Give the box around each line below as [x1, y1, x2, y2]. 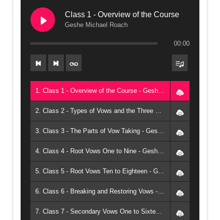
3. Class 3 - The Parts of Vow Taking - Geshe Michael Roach [158, 127, 164, 135]
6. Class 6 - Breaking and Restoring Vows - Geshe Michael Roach [158, 188, 164, 195]
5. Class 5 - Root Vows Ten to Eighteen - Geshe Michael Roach [158, 167, 165, 175]
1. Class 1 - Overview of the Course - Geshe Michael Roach [158, 87, 165, 95]
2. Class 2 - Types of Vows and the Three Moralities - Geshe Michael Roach [155, 107, 162, 115]
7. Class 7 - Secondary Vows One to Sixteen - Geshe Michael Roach [156, 208, 162, 216]
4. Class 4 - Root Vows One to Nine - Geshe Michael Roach [158, 147, 164, 155]
